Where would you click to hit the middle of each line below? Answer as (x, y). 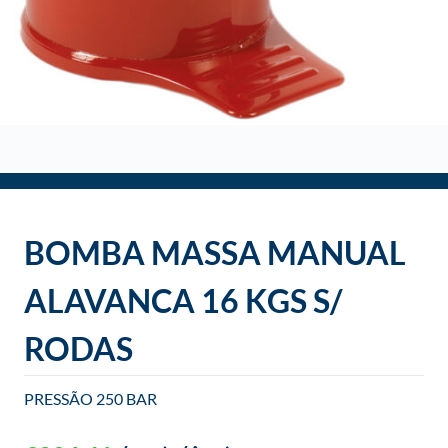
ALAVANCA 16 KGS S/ (183, 300)
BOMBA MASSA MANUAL (215, 252)
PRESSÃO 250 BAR (90, 398)
